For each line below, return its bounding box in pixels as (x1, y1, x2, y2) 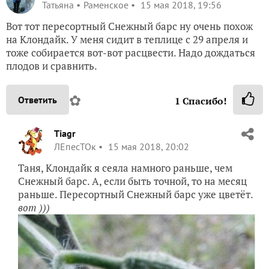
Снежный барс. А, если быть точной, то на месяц (18, 174, 247, 188)
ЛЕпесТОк (54, 140, 96, 153)
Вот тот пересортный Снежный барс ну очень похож (6, 19, 253, 33)
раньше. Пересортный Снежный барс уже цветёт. (18, 187, 253, 201)
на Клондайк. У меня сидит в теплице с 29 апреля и (6, 32, 248, 46)
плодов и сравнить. (6, 58, 97, 73)
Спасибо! (180, 94, 227, 107)
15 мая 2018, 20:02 (106, 140, 189, 153)
